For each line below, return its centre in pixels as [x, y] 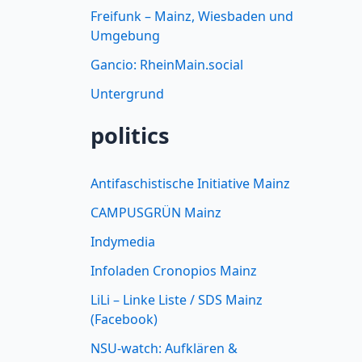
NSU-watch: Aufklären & [164, 349]
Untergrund [127, 93]
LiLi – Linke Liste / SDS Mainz [177, 300]
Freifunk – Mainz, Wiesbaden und [192, 16]
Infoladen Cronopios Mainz [174, 271]
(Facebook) [124, 320]
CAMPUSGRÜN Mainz [156, 213]
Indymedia [123, 242]
